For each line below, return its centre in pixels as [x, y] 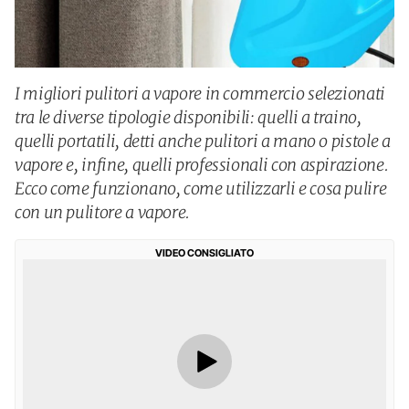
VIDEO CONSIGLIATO [204, 253]
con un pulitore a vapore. [102, 212]
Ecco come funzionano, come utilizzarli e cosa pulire [201, 189]
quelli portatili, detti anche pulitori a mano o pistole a [203, 141]
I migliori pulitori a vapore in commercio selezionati [200, 94]
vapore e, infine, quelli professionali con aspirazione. [202, 165]
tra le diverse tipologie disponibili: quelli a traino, [188, 117]
